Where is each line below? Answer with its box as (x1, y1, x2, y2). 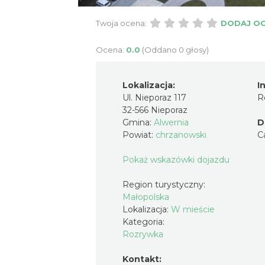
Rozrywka (122, 229, 163, 240)
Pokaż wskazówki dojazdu (122, 154, 230, 166)
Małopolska (122, 192, 169, 203)
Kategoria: (122, 216, 167, 228)
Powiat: (122, 130, 156, 141)
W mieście (171, 204, 215, 215)
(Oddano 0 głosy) (142, 45, 209, 55)
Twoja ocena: (96, 18, 147, 28)
